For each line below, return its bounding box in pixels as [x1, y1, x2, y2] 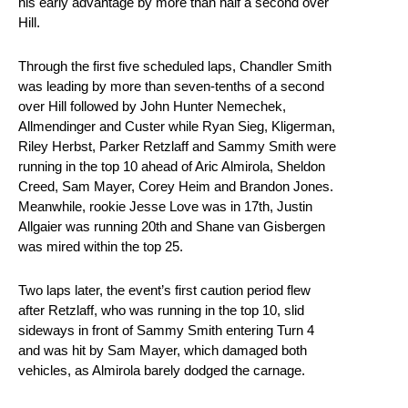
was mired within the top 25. [18, 239, 187, 255]
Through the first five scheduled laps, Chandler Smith [18, 58, 331, 75]
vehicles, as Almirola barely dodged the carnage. [18, 362, 309, 379]
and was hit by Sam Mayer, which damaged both [18, 342, 307, 359]
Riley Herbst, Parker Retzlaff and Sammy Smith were [18, 138, 336, 155]
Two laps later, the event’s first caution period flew [18, 282, 311, 299]
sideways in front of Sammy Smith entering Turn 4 [18, 322, 314, 339]
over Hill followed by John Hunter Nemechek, [18, 98, 286, 115]
